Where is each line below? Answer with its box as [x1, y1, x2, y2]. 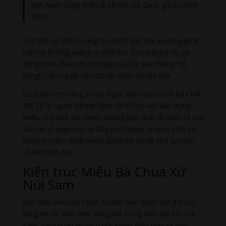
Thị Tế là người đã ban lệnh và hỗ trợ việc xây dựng [22, 100, 190, 110]
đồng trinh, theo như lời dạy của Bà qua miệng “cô [22, 59, 187, 69]
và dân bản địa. [22, 147, 73, 157]
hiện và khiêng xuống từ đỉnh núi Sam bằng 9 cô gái [22, 47, 191, 57]
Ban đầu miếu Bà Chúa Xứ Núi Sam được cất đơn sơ [22, 197, 195, 207]
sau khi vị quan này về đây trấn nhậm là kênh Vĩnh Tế [22, 124, 196, 134]
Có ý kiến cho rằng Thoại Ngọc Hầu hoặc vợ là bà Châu [22, 89, 203, 99]
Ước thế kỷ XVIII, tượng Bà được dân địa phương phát [22, 35, 199, 45]
